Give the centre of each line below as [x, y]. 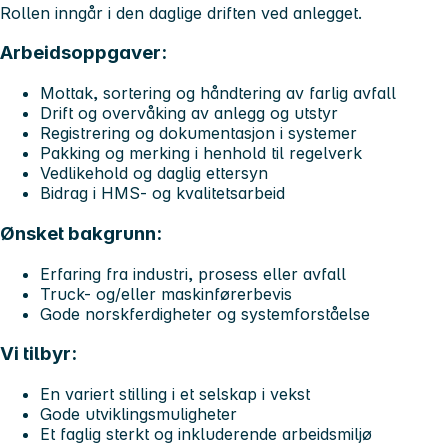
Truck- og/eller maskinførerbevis [168, 293]
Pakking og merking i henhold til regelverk [201, 153]
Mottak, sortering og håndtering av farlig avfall [218, 93]
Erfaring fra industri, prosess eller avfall [195, 273]
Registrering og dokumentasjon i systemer [198, 133]
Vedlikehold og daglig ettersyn [154, 173]
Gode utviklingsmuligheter [138, 413]
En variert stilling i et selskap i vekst [175, 393]
